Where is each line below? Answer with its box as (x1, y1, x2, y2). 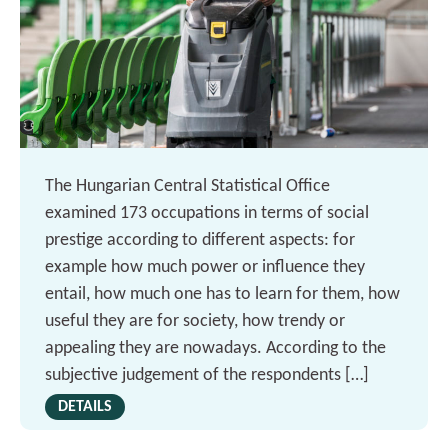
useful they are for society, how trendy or (45, 311, 345, 331)
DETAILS (58, 398, 112, 415)
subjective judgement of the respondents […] (45, 365, 369, 385)
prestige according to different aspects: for (45, 230, 355, 250)
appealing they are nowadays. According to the (45, 338, 386, 358)
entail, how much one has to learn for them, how (45, 284, 400, 304)
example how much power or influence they (45, 257, 365, 277)
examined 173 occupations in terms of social (45, 203, 369, 223)
